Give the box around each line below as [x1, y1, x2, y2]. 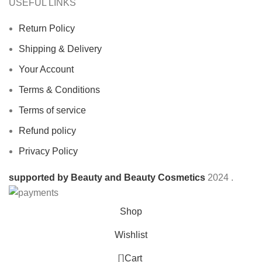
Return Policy [19, 23, 75, 33]
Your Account [19, 64, 74, 74]
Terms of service [19, 105, 86, 115]
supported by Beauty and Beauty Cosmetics [9, 172, 205, 182]
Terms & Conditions [19, 84, 100, 95]
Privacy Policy [19, 146, 78, 156]
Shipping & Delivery [19, 43, 102, 54]
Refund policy [19, 125, 76, 136]
